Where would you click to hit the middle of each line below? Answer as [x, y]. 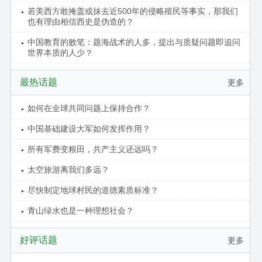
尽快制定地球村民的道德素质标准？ [93, 190]
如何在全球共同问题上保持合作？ [89, 108]
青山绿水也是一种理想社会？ [80, 210]
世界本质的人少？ [60, 52]
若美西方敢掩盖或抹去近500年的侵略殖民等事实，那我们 [132, 11]
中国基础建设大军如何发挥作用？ [89, 128]
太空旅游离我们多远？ [68, 169]
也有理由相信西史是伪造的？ [80, 21]
